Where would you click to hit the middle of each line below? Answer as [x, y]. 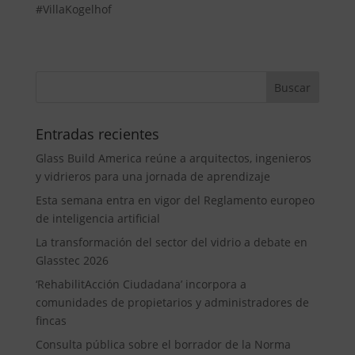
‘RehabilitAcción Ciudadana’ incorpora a [141, 284]
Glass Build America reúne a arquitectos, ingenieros [173, 158]
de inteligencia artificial [97, 219]
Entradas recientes [97, 134]
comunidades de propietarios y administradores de [172, 303]
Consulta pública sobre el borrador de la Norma [163, 345]
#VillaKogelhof [73, 10]
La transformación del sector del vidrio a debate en [171, 242]
